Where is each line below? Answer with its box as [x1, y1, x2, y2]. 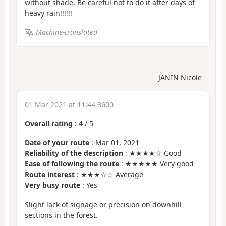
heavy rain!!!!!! [25, 8, 72, 18]
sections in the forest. [25, 210, 98, 220]
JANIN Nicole [158, 72, 202, 82]
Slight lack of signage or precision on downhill [25, 199, 182, 209]
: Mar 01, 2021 [89, 138, 139, 148]
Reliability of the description [25, 148, 123, 158]
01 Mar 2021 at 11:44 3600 [25, 99, 114, 109]
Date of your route [25, 138, 89, 148]
